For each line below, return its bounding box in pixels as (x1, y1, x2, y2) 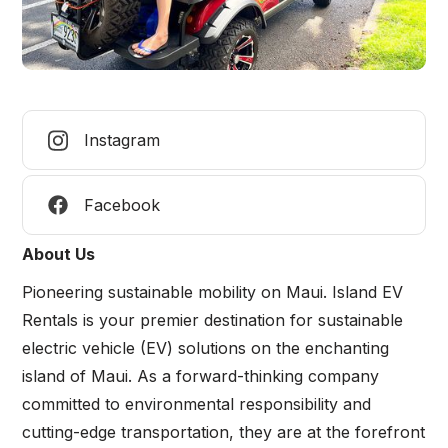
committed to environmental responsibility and (22, 394, 372, 415)
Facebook (84, 195, 161, 216)
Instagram (84, 130, 161, 151)
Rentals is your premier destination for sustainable (22, 310, 404, 331)
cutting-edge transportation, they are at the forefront (22, 422, 426, 443)
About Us (22, 244, 96, 265)
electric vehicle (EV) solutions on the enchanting (22, 338, 390, 359)
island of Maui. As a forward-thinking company (22, 366, 380, 387)
